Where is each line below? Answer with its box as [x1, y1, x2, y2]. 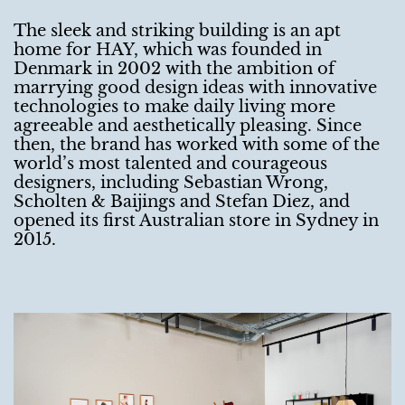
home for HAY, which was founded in [14, 39, 322, 60]
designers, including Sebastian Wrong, [14, 172, 328, 193]
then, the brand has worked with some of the [14, 134, 380, 155]
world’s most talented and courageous [14, 153, 327, 174]
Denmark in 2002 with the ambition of [14, 58, 334, 79]
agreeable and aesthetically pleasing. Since [14, 115, 362, 136]
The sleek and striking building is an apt [14, 20, 341, 41]
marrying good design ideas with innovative [14, 77, 377, 98]
